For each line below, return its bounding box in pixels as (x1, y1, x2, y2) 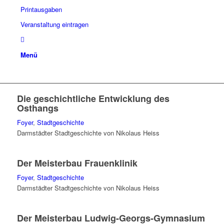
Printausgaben (20, 4, 62, 14)
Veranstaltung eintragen (20, 19, 88, 29)
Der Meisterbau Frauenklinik (16, 156, 137, 169)
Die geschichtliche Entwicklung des (16, 92, 169, 105)
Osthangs (16, 101, 58, 114)
